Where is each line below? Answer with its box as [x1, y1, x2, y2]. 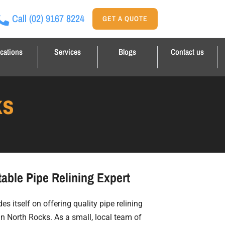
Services [54, 46, 81, 57]
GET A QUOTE [102, 14, 148, 23]
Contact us [171, 46, 204, 57]
